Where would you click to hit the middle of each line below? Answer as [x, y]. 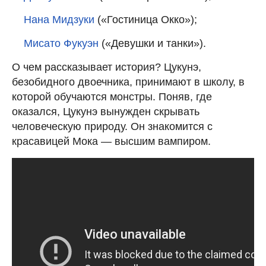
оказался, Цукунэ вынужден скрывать [106, 111]
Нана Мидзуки [59, 19]
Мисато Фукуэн [63, 43]
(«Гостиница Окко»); [146, 19]
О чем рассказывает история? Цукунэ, [107, 67]
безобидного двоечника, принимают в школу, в [128, 82]
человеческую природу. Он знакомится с [112, 126]
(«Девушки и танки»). [154, 43]
